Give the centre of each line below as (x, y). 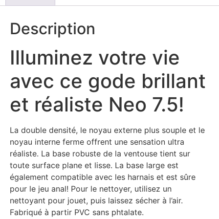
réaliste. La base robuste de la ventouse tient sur (100, 154)
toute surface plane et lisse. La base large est (94, 165)
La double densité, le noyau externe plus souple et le (107, 130)
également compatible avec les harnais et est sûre (103, 177)
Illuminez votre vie (95, 58)
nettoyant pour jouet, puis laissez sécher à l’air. (96, 201)
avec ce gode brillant (108, 81)
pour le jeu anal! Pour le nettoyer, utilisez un (91, 189)
